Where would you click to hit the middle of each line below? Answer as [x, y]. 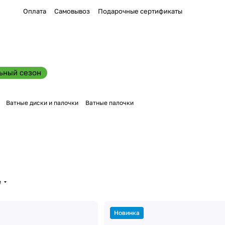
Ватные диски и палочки [42, 103]
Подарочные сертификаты [140, 11]
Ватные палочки [109, 103]
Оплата [35, 11]
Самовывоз [72, 11]
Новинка [127, 213]
